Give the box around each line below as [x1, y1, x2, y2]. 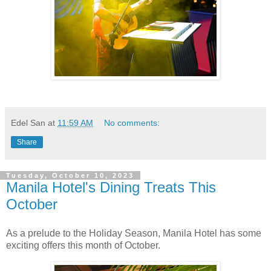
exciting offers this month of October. [6, 240, 160, 251]
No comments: [104, 118, 160, 128]
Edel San [11, 118, 45, 128]
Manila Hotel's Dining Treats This [6, 179, 216, 196]
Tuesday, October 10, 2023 [6, 172, 134, 180]
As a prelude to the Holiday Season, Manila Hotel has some [6, 228, 261, 239]
